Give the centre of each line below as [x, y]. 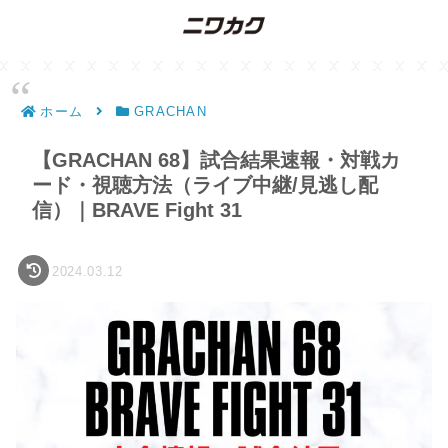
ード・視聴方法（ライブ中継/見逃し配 [205, 185]
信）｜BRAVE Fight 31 [137, 210]
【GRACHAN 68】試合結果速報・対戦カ [216, 160]
